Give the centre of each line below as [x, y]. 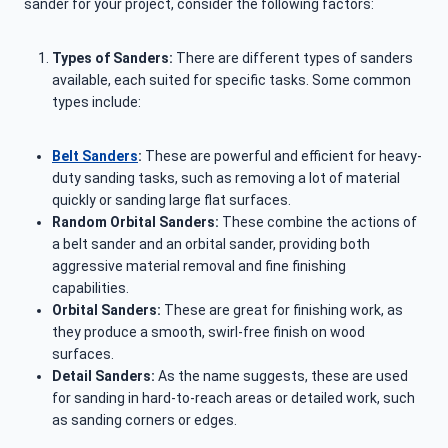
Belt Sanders [95, 156]
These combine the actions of [318, 222]
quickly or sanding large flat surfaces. [171, 200]
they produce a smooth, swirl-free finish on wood [208, 332]
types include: [96, 102]
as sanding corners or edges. [144, 420]
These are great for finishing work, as [283, 310]
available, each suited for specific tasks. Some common [231, 80]
